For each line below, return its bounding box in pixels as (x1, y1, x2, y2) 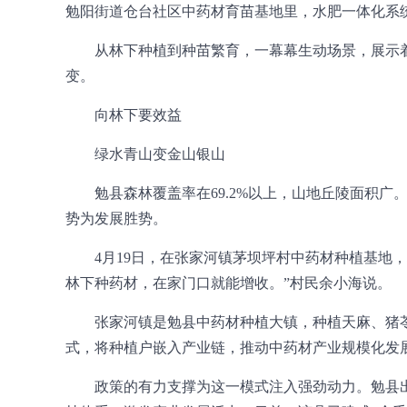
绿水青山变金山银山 (94, 146, 225, 162)
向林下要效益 (94, 107, 182, 123)
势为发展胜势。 (65, 211, 167, 226)
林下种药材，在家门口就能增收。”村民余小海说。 (65, 275, 392, 291)
